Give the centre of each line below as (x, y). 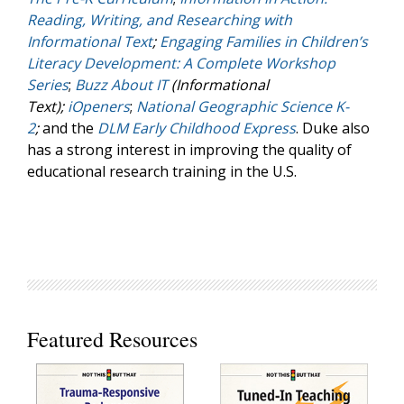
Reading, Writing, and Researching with (160, 20)
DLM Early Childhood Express (197, 128)
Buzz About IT (121, 85)
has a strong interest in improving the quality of (189, 150)
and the (68, 128)
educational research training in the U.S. (162, 171)
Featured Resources (112, 339)
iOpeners (99, 106)
